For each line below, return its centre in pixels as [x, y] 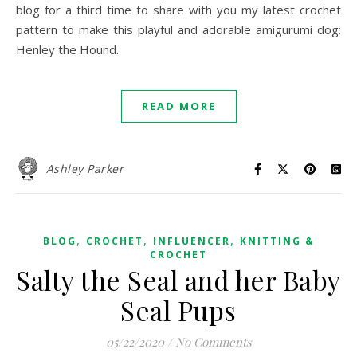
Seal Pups [178, 310]
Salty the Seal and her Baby [178, 280]
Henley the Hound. [67, 50]
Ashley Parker [84, 169]
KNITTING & [277, 241]
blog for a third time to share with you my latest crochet [178, 10]
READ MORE [178, 106]
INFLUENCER [191, 241]
